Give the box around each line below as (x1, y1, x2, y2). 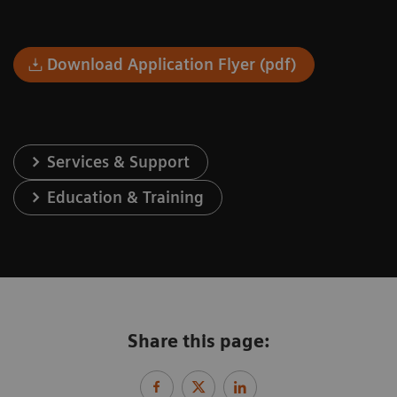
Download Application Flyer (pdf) (47, 54, 297, 74)
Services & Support (47, 152, 191, 171)
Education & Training (47, 187, 205, 206)
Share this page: (128, 330, 269, 352)
